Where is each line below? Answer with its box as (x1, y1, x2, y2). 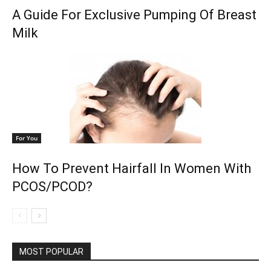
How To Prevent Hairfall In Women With (12, 160, 251, 176)
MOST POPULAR (19, 246, 83, 256)
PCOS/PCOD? (12, 178, 93, 194)
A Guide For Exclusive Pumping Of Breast (12, 7, 256, 22)
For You (16, 133, 38, 142)
